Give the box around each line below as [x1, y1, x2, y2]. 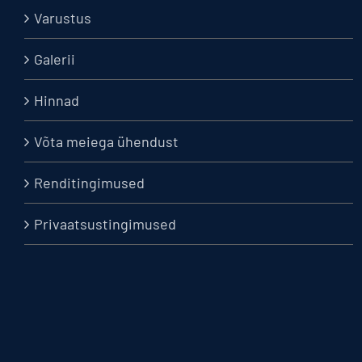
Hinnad [34, 91, 79, 109]
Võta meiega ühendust [34, 133, 179, 150]
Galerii [34, 50, 75, 68]
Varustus [34, 9, 91, 27]
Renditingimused [34, 174, 145, 192]
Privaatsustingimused [34, 215, 176, 233]
